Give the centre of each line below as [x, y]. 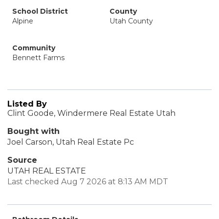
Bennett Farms [38, 58]
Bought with [33, 131]
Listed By [27, 104]
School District [40, 11]
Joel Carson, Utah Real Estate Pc [71, 142]
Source [22, 160]
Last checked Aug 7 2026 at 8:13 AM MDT [88, 182]
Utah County [131, 21]
